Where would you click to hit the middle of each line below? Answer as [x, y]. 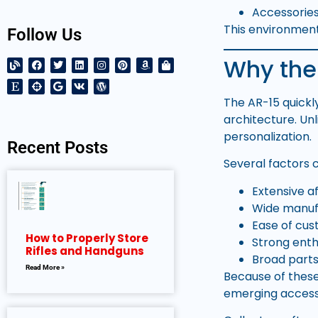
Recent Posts [57, 148]
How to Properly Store [87, 238]
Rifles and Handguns [85, 251]
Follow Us [44, 34]
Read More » [45, 268]
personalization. [268, 136]
